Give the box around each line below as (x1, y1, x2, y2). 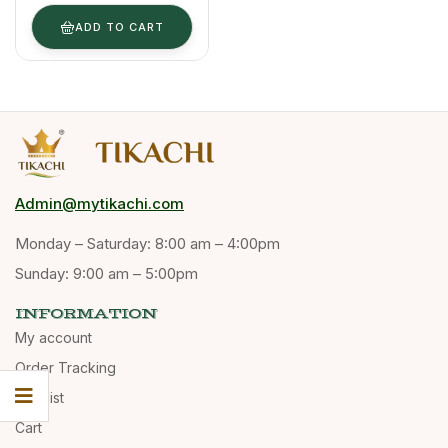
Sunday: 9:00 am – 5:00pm (15, 264, 198, 284)
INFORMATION (15, 304, 157, 324)
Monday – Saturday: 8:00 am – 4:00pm (15, 234, 280, 254)
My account (15, 329, 92, 347)
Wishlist (15, 389, 64, 407)
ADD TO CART (74, 20, 164, 34)
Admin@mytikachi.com (15, 194, 184, 214)
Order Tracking (15, 359, 116, 377)
